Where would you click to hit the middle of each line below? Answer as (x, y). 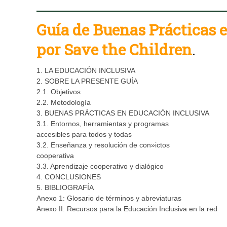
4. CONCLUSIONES (69, 177)
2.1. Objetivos (59, 92)
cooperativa (55, 156)
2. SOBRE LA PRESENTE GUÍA (87, 81)
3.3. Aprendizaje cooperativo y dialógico (100, 166)
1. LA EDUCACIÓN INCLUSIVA (86, 71)
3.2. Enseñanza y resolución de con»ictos (103, 145)
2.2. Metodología (64, 103)
